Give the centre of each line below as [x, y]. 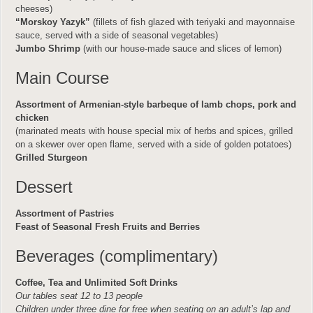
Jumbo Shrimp [49, 49]
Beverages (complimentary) [117, 256]
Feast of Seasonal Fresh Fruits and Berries [108, 227]
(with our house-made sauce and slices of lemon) [182, 49]
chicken [32, 118]
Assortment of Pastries [65, 213]
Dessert [44, 187]
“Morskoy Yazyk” [54, 22]
